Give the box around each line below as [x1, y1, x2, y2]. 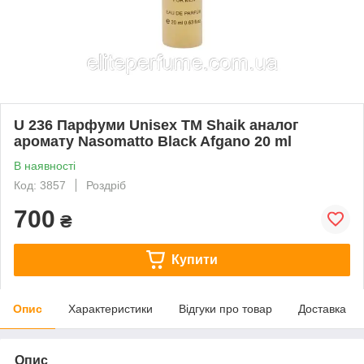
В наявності [14, 158, 76, 172]
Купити [171, 252, 218, 266]
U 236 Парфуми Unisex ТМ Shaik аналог [14, 116, 299, 133]
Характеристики [68, 301, 153, 315]
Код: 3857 [14, 178, 66, 192]
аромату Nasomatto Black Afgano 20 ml [14, 132, 292, 149]
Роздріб [86, 178, 126, 192]
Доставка [298, 301, 346, 315]
